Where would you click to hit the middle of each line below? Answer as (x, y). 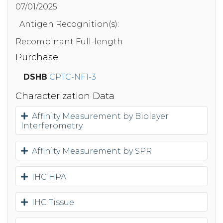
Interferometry (52, 126)
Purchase (37, 57)
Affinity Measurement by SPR (90, 151)
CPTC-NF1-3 (73, 77)
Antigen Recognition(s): (69, 24)
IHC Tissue (51, 202)
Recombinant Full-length (69, 42)
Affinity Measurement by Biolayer (98, 116)
